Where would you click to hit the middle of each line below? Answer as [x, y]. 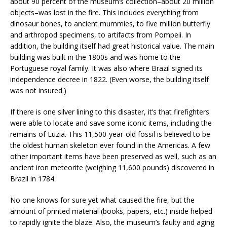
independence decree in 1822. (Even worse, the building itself [109, 79]
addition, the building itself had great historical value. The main [112, 46]
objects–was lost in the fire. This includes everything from [104, 12]
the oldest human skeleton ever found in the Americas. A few [110, 145]
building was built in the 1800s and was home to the [95, 57]
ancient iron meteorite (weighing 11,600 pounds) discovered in [112, 167]
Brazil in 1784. [33, 178]
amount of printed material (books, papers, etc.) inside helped [111, 211]
